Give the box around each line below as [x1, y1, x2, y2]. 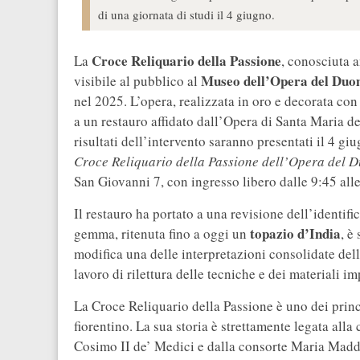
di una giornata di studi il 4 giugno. [98, 6, 275, 22]
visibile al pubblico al [74, 72, 201, 91]
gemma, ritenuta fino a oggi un [74, 224, 250, 243]
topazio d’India [250, 223, 341, 244]
